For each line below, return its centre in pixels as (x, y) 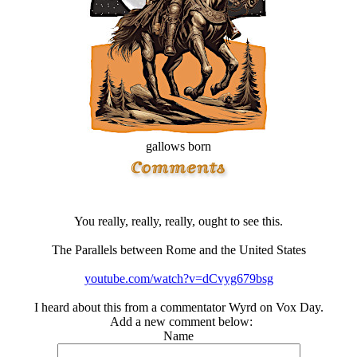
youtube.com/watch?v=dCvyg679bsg (178, 279)
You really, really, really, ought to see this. (178, 221)
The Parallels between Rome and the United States (178, 250)
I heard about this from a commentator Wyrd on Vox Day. (178, 307)
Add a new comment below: (178, 322)
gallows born (178, 146)
